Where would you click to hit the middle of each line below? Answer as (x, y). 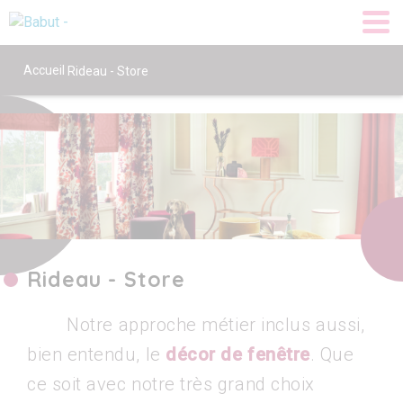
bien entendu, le (97, 354)
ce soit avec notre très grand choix (171, 384)
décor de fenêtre (238, 354)
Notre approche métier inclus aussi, (196, 325)
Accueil (44, 70)
